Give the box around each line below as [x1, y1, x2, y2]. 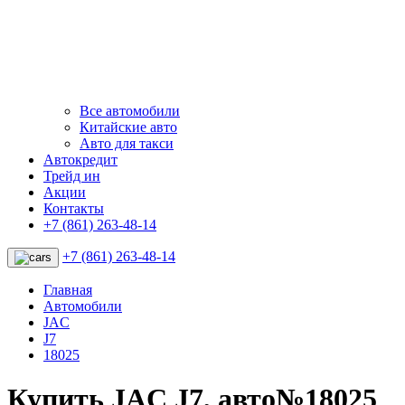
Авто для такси [80, 135, 174, 151]
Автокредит [43, 151, 118, 167]
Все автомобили [80, 102, 180, 118]
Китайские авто [80, 118, 177, 135]
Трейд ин [43, 167, 100, 184]
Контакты [43, 200, 104, 216]
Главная [43, 281, 92, 297]
